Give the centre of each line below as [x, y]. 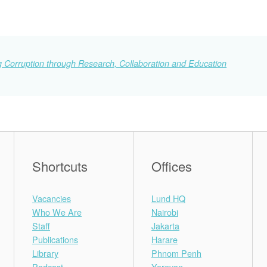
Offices [172, 166]
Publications [55, 239]
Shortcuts [60, 166]
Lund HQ [168, 198]
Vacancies [52, 198]
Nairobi [165, 212]
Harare [164, 239]
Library [45, 253]
